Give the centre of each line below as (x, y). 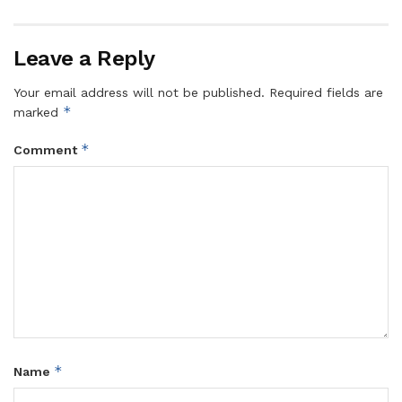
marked (38, 113)
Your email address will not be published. (139, 93)
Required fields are (326, 93)
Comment (47, 150)
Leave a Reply (84, 59)
